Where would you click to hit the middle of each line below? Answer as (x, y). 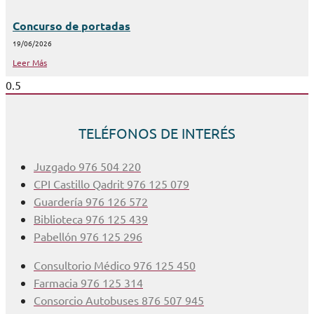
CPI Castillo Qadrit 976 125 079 (111, 183)
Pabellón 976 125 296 (88, 236)
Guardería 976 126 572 (91, 201)
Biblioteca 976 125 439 (91, 218)
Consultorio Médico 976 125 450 (115, 265)
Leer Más (30, 62)
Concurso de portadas (71, 25)
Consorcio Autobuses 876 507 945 (119, 300)
